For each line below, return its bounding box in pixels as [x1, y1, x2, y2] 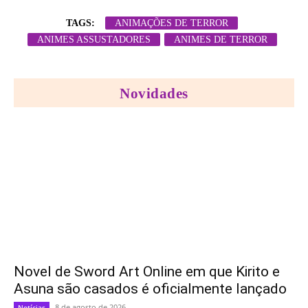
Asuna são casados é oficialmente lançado [14, 280, 287, 297]
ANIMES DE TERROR [173, 34, 267, 45]
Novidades [120, 85, 188, 102]
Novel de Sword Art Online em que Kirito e [14, 263, 280, 280]
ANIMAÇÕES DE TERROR [115, 17, 228, 28]
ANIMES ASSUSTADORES [36, 34, 151, 45]
